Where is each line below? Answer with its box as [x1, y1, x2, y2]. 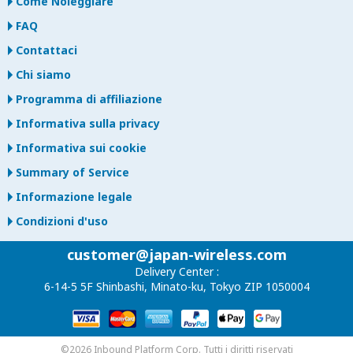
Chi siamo [16, 66, 71, 82]
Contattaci [16, 42, 77, 58]
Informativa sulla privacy [16, 115, 160, 131]
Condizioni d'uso [16, 213, 108, 229]
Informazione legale [16, 188, 132, 204]
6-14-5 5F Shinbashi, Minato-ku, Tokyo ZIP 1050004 [43, 278, 310, 294]
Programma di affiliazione [16, 91, 162, 106]
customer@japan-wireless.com [66, 244, 287, 264]
